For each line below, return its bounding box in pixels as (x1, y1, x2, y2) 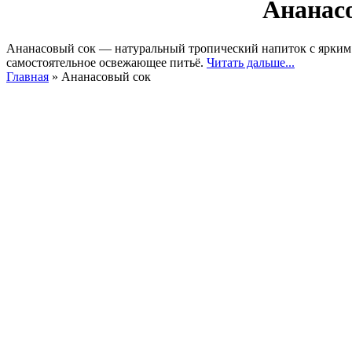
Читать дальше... (207, 55, 295, 69)
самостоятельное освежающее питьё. (6, 55, 207, 69)
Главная (6, 69, 49, 83)
